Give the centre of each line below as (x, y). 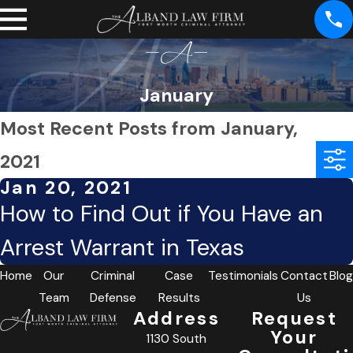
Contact (304, 275)
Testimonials (243, 275)
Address (176, 318)
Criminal (113, 275)
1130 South (176, 338)
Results (179, 297)
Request (294, 318)
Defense (113, 297)
